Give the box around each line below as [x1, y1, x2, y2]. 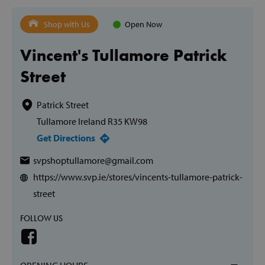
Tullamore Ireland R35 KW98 [37, 115, 147, 127]
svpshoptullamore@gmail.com [33, 154, 153, 166]
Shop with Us [44, 19, 90, 30]
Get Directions [37, 132, 95, 144]
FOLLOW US [20, 213, 63, 224]
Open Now [125, 19, 162, 30]
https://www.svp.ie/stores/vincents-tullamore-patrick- [33, 171, 243, 183]
